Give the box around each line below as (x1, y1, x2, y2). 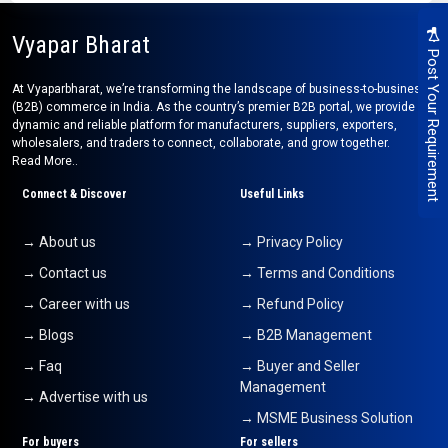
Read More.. (12, 154, 78, 169)
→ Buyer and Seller (240, 358, 360, 375)
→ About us (22, 234, 96, 251)
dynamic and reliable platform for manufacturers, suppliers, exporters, (12, 118, 397, 133)
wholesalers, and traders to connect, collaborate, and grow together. (12, 136, 390, 151)
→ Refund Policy (240, 296, 344, 313)
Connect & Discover (22, 187, 127, 202)
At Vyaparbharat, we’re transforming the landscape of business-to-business (12, 82, 428, 97)
